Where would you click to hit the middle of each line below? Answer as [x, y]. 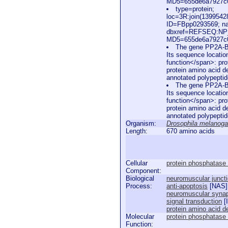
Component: [144, 171]
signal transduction [194, 201]
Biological [140, 178]
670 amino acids [191, 131]
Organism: [141, 123]
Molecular [140, 217]
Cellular [137, 163]
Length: [137, 131]
